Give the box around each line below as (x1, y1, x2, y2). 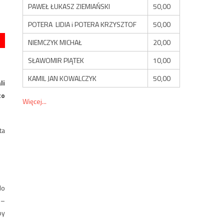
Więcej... (22, 95, 47, 106)
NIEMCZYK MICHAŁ (28, 36, 82, 47)
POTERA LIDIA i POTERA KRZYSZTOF (28, 18, 137, 29)
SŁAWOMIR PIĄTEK (28, 54, 84, 65)
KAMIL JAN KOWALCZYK (28, 72, 97, 83)
